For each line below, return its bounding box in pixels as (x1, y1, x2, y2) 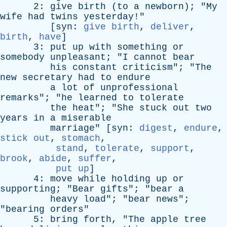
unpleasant (50, 52, 106, 62)
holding (111, 174, 150, 184)
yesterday (84, 12, 134, 22)
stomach (61, 133, 100, 143)
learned (78, 93, 117, 103)
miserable (61, 113, 111, 123)
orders (50, 204, 84, 214)
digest (139, 123, 173, 133)
